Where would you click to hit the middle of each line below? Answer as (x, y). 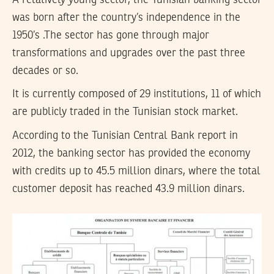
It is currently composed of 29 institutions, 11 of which (137, 94)
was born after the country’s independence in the (126, 17)
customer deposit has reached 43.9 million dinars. (128, 189)
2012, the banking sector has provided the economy (131, 153)
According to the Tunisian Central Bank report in (125, 135)
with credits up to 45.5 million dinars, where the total (136, 171)
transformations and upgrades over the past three (129, 53)
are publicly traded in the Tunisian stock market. (125, 112)
